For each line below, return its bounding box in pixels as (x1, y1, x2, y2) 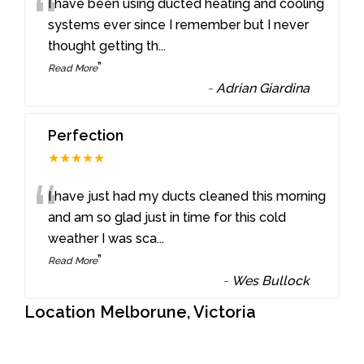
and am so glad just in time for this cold (48, 209, 287, 225)
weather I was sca (48, 230, 158, 246)
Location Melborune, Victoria (24, 301, 256, 322)
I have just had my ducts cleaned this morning (48, 188, 327, 204)
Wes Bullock (232, 272, 310, 288)
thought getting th (48, 37, 159, 54)
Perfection (48, 126, 124, 144)
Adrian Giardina (216, 80, 310, 96)
